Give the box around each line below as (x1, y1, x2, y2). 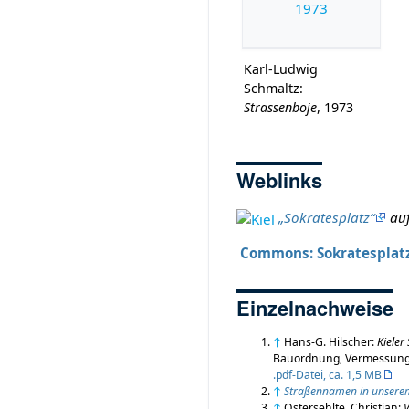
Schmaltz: (244, 79, 304, 98)
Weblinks (236, 164, 323, 194)
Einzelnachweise (236, 293, 394, 323)
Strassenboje (244, 99, 318, 117)
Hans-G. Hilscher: (284, 333, 378, 350)
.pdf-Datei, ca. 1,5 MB (273, 366, 383, 383)
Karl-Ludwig (244, 60, 319, 79)
